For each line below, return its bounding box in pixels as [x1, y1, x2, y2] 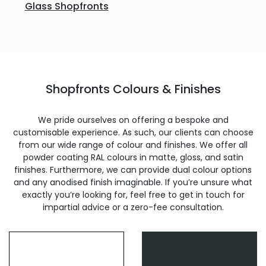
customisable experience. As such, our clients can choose [12, 126, 254, 138]
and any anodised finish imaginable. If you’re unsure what [14, 176, 252, 188]
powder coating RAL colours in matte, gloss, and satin [23, 151, 243, 163]
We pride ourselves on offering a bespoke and [37, 114, 229, 126]
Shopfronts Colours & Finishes [45, 81, 221, 97]
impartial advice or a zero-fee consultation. [42, 201, 224, 213]
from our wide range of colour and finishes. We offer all [18, 139, 248, 151]
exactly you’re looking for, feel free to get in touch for [21, 189, 245, 201]
